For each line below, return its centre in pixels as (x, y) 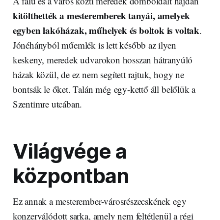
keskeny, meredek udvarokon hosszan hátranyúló (103, 59)
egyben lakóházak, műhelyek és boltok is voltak (106, 30)
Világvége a (70, 151)
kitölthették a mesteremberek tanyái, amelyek (101, 15)
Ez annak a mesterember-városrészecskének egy (99, 201)
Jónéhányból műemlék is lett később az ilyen (94, 45)
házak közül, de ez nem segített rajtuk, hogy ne (98, 74)
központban (71, 176)
